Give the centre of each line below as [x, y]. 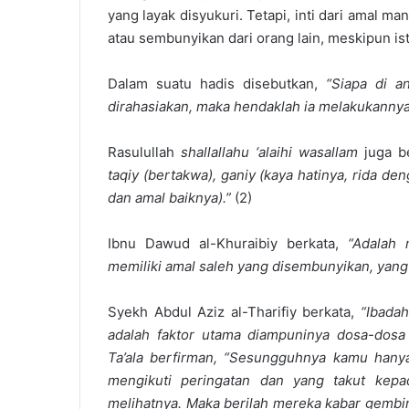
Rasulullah [144, 152]
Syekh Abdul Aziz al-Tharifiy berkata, [234, 312]
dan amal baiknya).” [171, 198]
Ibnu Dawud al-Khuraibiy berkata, [228, 243]
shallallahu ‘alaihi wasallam [269, 152]
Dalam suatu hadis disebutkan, [217, 84]
